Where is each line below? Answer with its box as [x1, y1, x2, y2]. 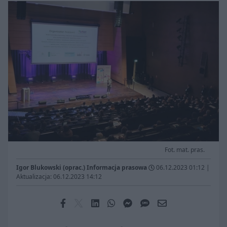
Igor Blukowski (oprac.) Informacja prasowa [16, 163, 147, 172]
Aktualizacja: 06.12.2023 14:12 [16, 172, 102, 181]
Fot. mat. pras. [165, 145, 205, 155]
